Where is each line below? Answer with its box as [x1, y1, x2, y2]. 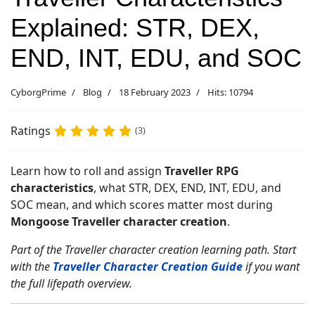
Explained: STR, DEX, [11, 13, 259, 42]
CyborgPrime [11, 86, 66, 98]
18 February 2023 [119, 86, 191, 98]
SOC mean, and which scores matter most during [11, 197, 273, 212]
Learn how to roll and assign [11, 163, 165, 179]
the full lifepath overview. [11, 276, 132, 291]
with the [11, 259, 53, 274]
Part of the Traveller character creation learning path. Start [11, 242, 296, 257]
